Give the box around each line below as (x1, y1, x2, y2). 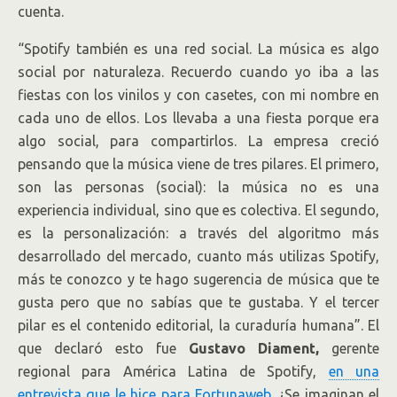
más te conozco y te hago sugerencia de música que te (18, 271, 379, 287)
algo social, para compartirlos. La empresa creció (18, 133, 379, 149)
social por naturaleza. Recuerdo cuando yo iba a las (18, 64, 379, 80)
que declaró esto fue (18, 340, 189, 356)
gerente (319, 340, 379, 356)
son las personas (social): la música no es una (18, 179, 379, 195)
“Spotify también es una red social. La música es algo (18, 41, 379, 57)
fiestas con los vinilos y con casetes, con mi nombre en (18, 87, 379, 103)
